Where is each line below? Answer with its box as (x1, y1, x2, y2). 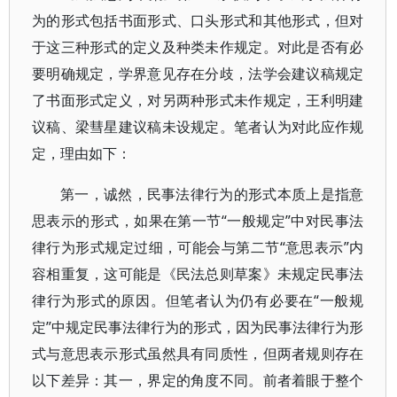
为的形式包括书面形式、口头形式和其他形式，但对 (32, 11, 364, 30)
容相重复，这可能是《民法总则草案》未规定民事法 (32, 264, 364, 284)
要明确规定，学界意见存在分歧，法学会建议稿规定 (32, 64, 364, 83)
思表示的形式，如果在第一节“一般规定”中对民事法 (32, 211, 364, 230)
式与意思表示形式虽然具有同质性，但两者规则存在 (32, 344, 364, 363)
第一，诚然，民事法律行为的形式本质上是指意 (60, 184, 364, 204)
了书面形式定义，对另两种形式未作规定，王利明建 (32, 90, 364, 110)
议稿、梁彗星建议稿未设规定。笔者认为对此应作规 (32, 117, 364, 136)
